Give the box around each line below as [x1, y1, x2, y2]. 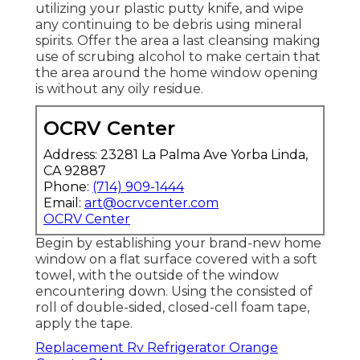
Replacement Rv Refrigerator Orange [35, 339, 278, 355]
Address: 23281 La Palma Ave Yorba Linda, [43, 146, 308, 162]
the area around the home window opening [35, 64, 318, 80]
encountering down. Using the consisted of [35, 283, 313, 299]
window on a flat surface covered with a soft [35, 251, 317, 267]
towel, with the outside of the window [35, 267, 279, 283]
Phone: [43, 178, 92, 194]
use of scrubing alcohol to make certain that [35, 48, 321, 64]
